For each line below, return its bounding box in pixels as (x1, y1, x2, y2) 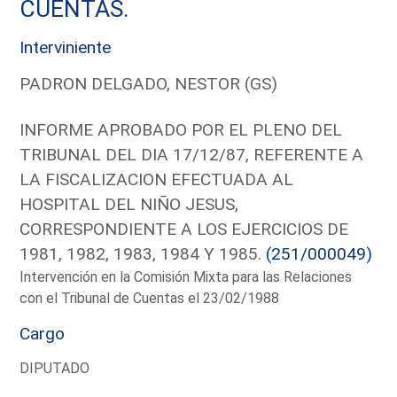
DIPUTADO (19, 359, 90, 377)
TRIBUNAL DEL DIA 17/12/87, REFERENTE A (19, 144, 364, 165)
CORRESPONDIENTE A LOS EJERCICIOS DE (19, 218, 349, 239)
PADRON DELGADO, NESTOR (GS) (19, 73, 278, 94)
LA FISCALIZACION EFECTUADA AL (19, 168, 294, 190)
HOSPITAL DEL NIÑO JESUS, (19, 193, 239, 214)
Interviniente (19, 36, 112, 58)
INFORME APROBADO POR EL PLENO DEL (19, 119, 343, 140)
